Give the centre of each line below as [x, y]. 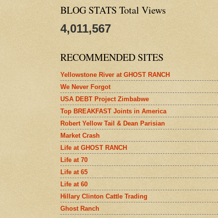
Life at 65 [74, 172]
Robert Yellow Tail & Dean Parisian [113, 123]
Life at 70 [74, 160]
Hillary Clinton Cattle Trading [104, 196]
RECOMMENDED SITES [112, 57]
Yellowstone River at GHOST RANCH [115, 74]
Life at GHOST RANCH [94, 147]
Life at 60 [74, 184]
